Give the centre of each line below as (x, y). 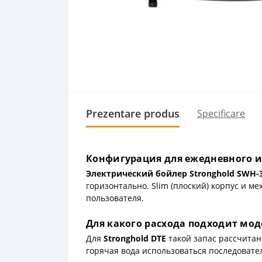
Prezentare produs (133, 113)
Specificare (221, 113)
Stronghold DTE (135, 238)
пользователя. (115, 198)
